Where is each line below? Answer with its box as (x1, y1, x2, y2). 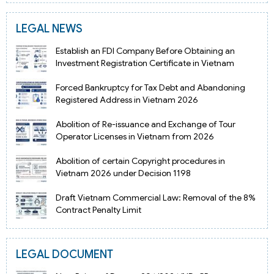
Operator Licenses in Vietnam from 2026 (56, 130, 215, 142)
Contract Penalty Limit (56, 204, 142, 216)
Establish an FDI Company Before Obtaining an (56, 45, 235, 56)
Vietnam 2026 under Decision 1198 (56, 167, 191, 179)
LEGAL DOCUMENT (16, 248, 113, 262)
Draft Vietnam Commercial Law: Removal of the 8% (56, 192, 256, 204)
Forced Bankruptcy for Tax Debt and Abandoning (56, 81, 246, 93)
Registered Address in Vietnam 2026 (56, 94, 199, 105)
